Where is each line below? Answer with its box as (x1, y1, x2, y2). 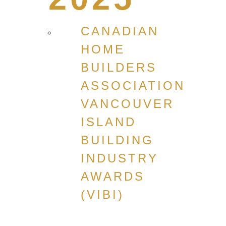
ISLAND (81, 115, 136, 129)
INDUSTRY (81, 151, 158, 165)
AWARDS (81, 169, 145, 183)
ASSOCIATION (81, 79, 185, 92)
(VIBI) (81, 188, 124, 201)
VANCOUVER (81, 97, 174, 110)
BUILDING (81, 133, 154, 147)
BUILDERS (81, 61, 157, 74)
